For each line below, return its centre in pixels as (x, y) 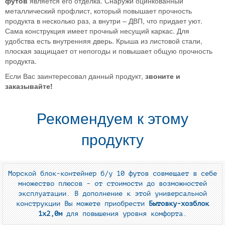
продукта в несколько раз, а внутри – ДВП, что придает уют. (104, 21)
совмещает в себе (185, 174)
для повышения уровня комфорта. (125, 214)
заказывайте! (29, 86)
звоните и (162, 76)
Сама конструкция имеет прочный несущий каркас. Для (97, 31)
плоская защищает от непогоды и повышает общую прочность (109, 51)
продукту (113, 140)
